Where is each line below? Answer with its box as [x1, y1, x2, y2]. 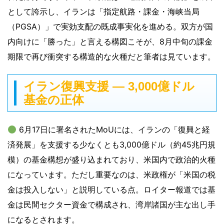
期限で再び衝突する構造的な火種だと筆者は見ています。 [7, 51, 215, 62]
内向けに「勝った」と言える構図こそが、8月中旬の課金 [7, 36, 212, 47]
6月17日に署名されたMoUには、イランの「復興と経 [16, 124, 210, 135]
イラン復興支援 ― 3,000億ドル [23, 79, 195, 93]
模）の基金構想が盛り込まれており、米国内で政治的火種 [7, 154, 215, 165]
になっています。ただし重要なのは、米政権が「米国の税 [7, 169, 215, 180]
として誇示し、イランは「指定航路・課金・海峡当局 [7, 6, 199, 17]
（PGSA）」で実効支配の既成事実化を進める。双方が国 [7, 21, 213, 32]
